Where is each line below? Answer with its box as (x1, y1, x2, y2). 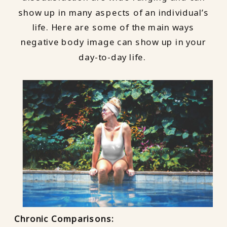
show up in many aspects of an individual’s (18, 6, 209, 19)
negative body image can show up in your (21, 36, 206, 49)
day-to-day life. (79, 51, 148, 63)
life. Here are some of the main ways (32, 21, 195, 33)
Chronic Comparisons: (14, 212, 115, 225)
